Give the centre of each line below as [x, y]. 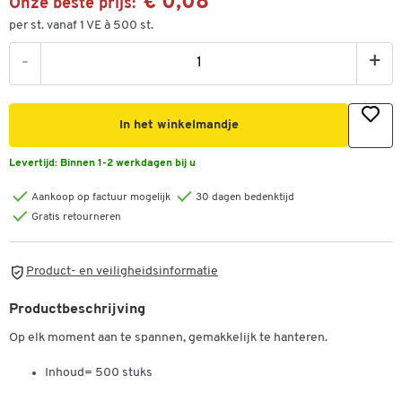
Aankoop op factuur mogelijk [101, 197]
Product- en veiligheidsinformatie [122, 272]
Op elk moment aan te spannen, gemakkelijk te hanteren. [168, 338]
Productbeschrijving [77, 310]
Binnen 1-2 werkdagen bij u [128, 163]
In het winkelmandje [179, 125]
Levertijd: [35, 163]
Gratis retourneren [76, 217]
